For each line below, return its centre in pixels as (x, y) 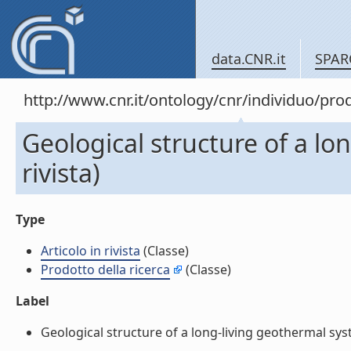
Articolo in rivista (90, 251)
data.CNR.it (249, 59)
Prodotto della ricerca (105, 270)
